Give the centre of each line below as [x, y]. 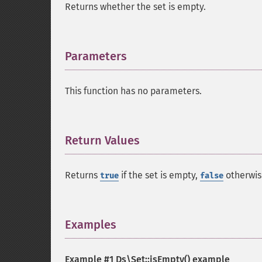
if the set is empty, [159, 175]
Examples [91, 225]
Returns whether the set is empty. [135, 7]
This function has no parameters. [133, 91]
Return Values [102, 140]
